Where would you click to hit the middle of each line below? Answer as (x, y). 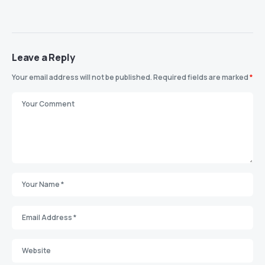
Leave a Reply (43, 57)
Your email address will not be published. (82, 77)
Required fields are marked (201, 77)
